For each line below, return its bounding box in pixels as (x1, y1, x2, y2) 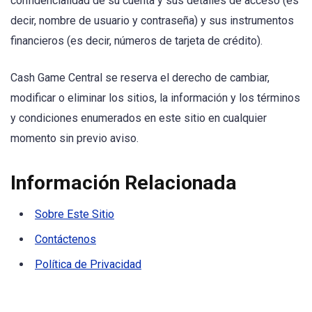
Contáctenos (35, 232, 96, 246)
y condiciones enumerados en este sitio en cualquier (10, 111, 267, 125)
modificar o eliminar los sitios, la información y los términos (10, 91, 300, 104)
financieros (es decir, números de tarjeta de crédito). (10, 34, 263, 48)
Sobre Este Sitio (35, 207, 114, 221)
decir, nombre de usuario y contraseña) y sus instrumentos (10, 14, 294, 28)
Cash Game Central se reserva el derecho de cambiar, (10, 70, 270, 84)
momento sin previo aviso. (10, 131, 139, 145)
